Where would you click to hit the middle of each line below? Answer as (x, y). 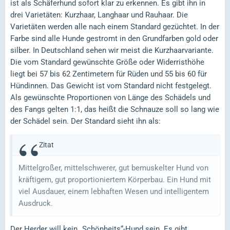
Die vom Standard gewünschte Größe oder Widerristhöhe (107, 62)
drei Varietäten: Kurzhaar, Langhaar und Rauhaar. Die (99, 15)
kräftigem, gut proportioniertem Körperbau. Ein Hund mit (115, 179)
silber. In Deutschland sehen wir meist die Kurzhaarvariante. (112, 50)
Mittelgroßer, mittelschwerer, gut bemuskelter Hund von (113, 168)
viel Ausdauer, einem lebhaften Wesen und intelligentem (114, 191)
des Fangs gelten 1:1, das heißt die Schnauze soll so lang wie (115, 109)
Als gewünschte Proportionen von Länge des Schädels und (110, 97)
